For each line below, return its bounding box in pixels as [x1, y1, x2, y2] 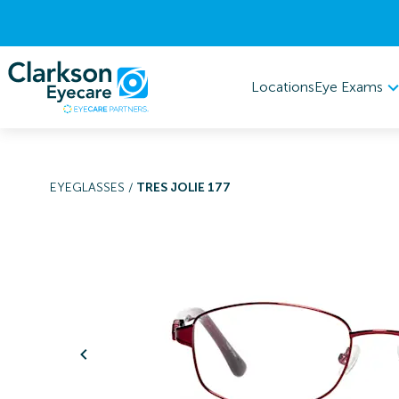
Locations [251, 78, 314, 95]
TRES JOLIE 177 [136, 180, 231, 195]
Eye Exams [314, 77, 383, 95]
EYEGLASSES [50, 180, 125, 195]
